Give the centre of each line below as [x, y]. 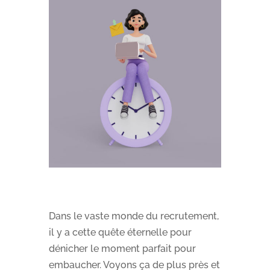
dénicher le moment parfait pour [122, 248]
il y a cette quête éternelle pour [120, 232]
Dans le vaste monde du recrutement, [133, 216]
